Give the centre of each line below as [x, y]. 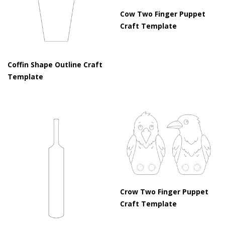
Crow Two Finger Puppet [164, 191]
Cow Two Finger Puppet [163, 14]
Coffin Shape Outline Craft [55, 64]
